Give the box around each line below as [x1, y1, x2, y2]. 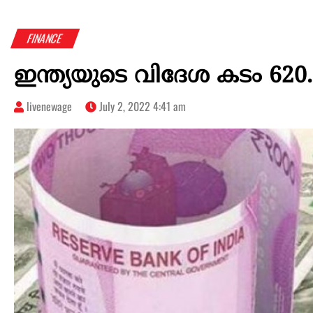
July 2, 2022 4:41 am [96, 98, 186, 115]
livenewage [27, 98, 72, 115]
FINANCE [24, 30, 66, 48]
